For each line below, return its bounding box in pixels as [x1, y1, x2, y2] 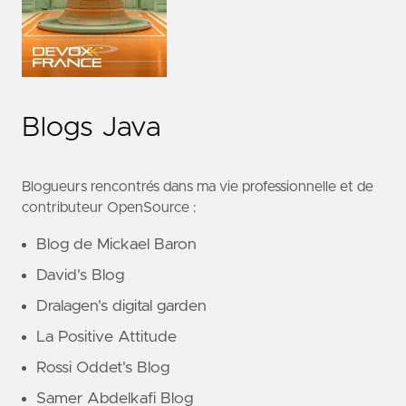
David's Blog [36, 267, 124, 285]
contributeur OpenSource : [22, 199, 196, 215]
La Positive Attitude [36, 329, 177, 346]
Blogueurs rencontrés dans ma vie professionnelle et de [22, 179, 373, 194]
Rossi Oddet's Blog [36, 360, 169, 377]
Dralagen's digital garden [36, 298, 207, 315]
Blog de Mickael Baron [36, 237, 197, 254]
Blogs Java [22, 113, 160, 141]
